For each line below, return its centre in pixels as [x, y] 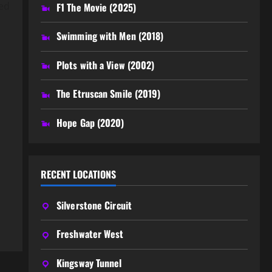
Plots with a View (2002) [106, 65]
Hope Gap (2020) [90, 122]
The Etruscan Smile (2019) [109, 94]
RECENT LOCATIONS [78, 174]
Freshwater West [90, 234]
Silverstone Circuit [94, 205]
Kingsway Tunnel [89, 263]
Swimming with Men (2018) [110, 36]
